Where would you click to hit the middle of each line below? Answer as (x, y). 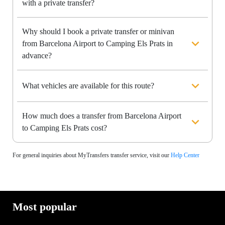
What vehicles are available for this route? (88, 86)
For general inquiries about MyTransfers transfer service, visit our (92, 155)
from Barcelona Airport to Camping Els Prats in (97, 44)
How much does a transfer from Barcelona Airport (102, 116)
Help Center (185, 155)
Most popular (45, 207)
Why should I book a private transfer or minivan (98, 32)
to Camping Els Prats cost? (65, 128)
